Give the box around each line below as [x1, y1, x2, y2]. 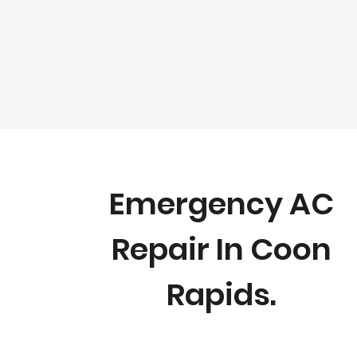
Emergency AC [108, 182, 334, 225]
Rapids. [166, 273, 277, 316]
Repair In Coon [111, 228, 331, 270]
